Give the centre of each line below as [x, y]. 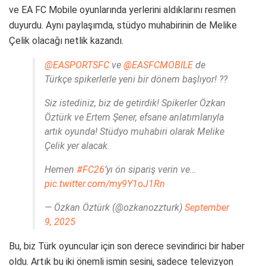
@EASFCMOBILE [158, 65]
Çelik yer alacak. [77, 145]
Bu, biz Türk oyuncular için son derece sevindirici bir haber [127, 246]
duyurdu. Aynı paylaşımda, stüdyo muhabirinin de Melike [123, 25]
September [207, 207]
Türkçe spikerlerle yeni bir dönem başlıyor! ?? [136, 79]
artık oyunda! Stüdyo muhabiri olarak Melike [134, 131]
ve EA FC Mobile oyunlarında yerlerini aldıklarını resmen [122, 9]
